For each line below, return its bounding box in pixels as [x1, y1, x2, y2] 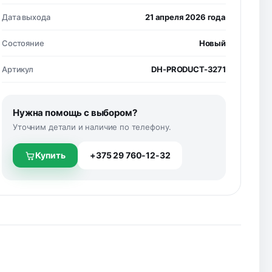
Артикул [2, 64, 33, 74]
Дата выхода [2, 12, 50, 22]
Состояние [2, 38, 44, 48]
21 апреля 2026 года [145, 12, 226, 22]
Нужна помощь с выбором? [13, 107, 137, 118]
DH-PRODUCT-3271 [151, 64, 226, 74]
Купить [35, 150, 66, 160]
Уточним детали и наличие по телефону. [13, 122, 172, 132]
